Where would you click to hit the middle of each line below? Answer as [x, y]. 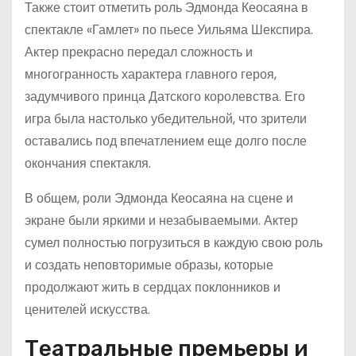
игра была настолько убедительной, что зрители [166, 119]
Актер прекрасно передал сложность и [139, 52]
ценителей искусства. [87, 310]
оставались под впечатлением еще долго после [166, 141]
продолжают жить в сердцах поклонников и [153, 287]
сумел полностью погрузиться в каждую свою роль [174, 243]
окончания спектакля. [88, 163]
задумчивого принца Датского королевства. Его [165, 97]
